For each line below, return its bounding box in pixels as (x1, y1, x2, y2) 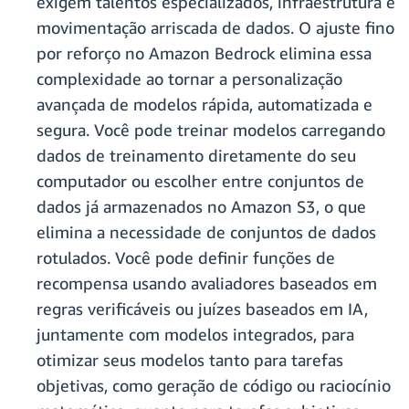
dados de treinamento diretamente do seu (37, 145, 356, 166)
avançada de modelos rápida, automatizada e (37, 94, 372, 115)
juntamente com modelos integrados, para (37, 324, 354, 345)
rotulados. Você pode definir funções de (37, 247, 335, 268)
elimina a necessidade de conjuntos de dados (37, 222, 376, 243)
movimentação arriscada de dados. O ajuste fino (37, 17, 394, 38)
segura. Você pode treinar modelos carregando (37, 120, 385, 141)
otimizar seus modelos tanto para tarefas (37, 350, 343, 371)
